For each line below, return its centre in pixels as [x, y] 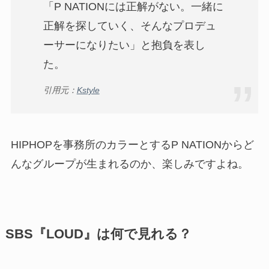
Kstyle [88, 90]
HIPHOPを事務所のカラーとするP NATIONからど [132, 145]
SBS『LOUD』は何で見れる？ [98, 234]
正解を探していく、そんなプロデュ [129, 26]
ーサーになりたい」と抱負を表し [124, 45]
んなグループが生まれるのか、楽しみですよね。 [129, 164]
